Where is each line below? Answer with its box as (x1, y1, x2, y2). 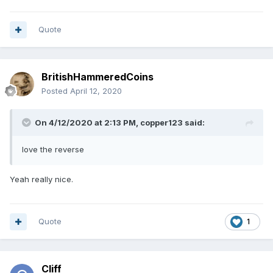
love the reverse (22, 144, 84, 155)
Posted (41, 86, 70, 96)
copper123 (140, 118, 183, 128)
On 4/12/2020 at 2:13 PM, (35, 118, 140, 128)
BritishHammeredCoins (41, 71, 154, 83)
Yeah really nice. (10, 174, 73, 185)
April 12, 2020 (70, 86, 122, 96)
